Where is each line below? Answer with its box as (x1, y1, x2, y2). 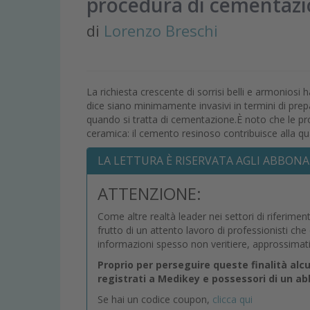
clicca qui (212, 293, 253, 307)
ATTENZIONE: (98, 182, 201, 206)
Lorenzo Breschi (104, 20, 218, 42)
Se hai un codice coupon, (98, 293, 212, 307)
